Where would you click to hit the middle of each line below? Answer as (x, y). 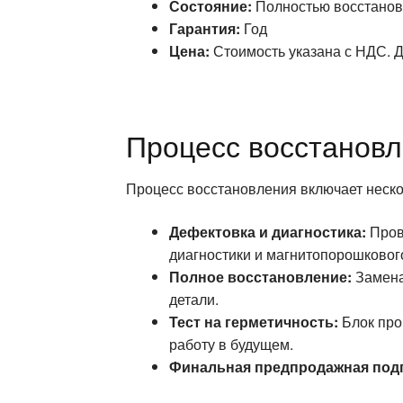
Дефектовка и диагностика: (268, 231)
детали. (194, 299)
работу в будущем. (232, 344)
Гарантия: (205, 28)
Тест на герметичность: (254, 321)
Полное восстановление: (261, 276)
